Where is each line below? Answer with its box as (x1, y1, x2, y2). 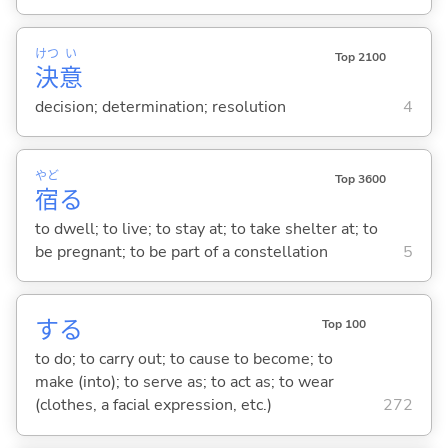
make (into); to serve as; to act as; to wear (34, 371, 334, 394)
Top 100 (321, 316, 366, 333)
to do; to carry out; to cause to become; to (34, 348, 333, 371)
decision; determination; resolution (34, 95, 286, 118)
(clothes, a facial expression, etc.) (34, 394, 272, 417)
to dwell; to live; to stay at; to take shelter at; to (34, 217, 378, 240)
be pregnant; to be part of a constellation (34, 240, 328, 263)
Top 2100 (334, 48, 386, 65)
